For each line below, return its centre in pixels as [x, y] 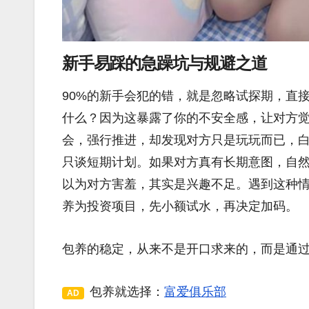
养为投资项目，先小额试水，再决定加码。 [180, 207]
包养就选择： [127, 292]
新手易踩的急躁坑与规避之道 [165, 63]
